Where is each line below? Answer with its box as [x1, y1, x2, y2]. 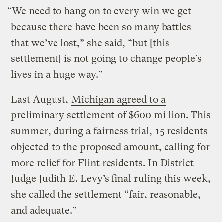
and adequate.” [11, 204, 80, 216]
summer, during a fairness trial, [11, 125, 155, 137]
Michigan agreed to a [71, 93, 166, 105]
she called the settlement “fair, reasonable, [11, 188, 201, 200]
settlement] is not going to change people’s [11, 53, 202, 64]
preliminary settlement [11, 109, 115, 121]
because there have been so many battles [11, 21, 192, 33]
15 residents [155, 125, 208, 137]
